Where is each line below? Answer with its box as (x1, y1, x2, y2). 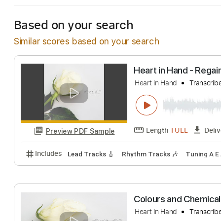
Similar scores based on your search (14, 36, 159, 46)
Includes (39, 189, 69, 200)
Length (162, 163, 187, 174)
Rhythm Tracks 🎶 (135, 191, 198, 200)
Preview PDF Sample (51, 165, 128, 175)
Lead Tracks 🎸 (75, 191, 127, 200)
